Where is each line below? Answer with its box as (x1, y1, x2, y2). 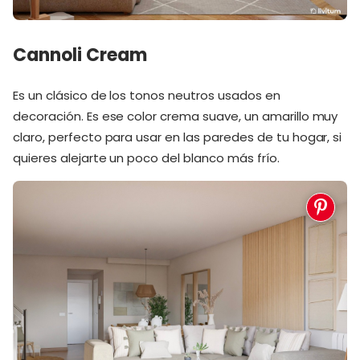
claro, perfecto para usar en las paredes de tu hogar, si (13, 128, 342, 145)
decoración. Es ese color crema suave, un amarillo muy (13, 107, 338, 125)
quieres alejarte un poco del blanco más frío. (13, 149, 280, 166)
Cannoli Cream (13, 43, 147, 68)
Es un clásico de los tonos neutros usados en (13, 86, 280, 104)
